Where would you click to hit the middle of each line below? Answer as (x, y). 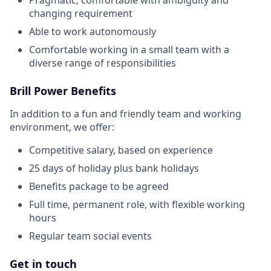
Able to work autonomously (93, 31)
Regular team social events (90, 236)
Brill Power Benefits (63, 90)
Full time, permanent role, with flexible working (137, 204)
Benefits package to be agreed (99, 186)
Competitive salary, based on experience (121, 150)
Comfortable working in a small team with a (129, 49)
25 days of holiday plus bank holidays (114, 168)
